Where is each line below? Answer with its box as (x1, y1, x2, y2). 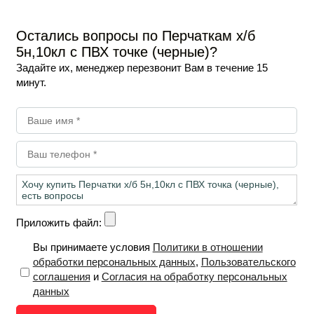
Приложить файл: (16, 217, 104, 229)
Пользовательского (200, 256, 296, 268)
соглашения (32, 271, 90, 283)
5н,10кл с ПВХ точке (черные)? (16, 44, 217, 60)
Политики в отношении (152, 241, 263, 254)
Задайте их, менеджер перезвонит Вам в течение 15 (16, 62, 268, 74)
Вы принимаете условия (32, 241, 153, 254)
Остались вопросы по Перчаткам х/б (16, 28, 255, 44)
